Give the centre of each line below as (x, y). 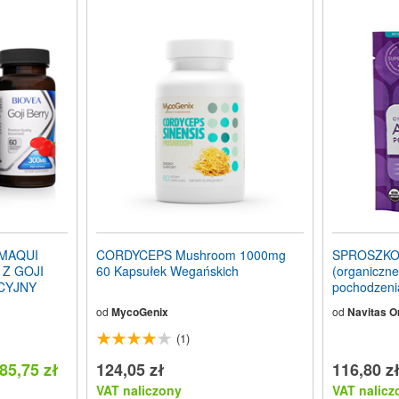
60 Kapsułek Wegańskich (167, 270)
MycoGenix (139, 311)
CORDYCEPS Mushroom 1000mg (191, 254)
